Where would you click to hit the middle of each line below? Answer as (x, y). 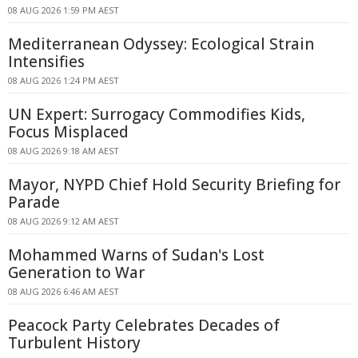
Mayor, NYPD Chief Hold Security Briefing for (174, 185)
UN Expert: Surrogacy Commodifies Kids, (157, 114)
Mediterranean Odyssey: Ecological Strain (161, 44)
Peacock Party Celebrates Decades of (144, 325)
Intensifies (46, 62)
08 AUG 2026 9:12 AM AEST (64, 221)
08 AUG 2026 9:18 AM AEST (64, 151)
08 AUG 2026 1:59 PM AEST (64, 10)
